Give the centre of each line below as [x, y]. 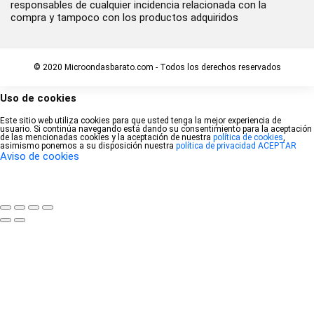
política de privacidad [216, 145]
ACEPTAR [277, 145]
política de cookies [248, 137]
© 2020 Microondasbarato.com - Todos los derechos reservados [157, 67]
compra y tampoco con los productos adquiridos [124, 17]
